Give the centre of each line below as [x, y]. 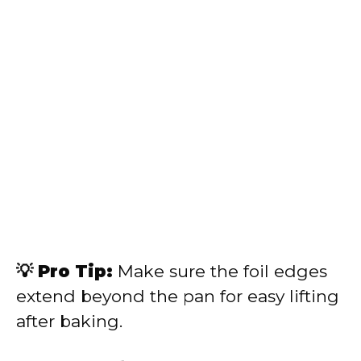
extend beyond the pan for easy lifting [178, 297]
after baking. [69, 322]
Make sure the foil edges [220, 272]
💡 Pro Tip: [64, 272]
